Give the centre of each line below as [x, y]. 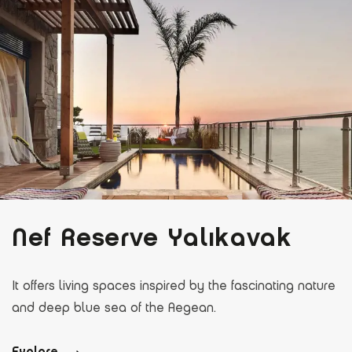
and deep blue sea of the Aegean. [114, 308]
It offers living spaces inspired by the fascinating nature [174, 286]
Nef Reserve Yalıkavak [152, 237]
